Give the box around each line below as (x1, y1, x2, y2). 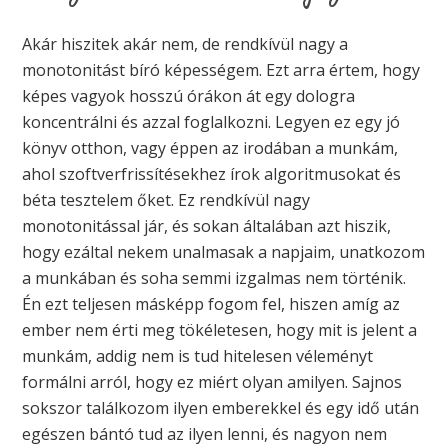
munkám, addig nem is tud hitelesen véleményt (22, 344, 374, 367)
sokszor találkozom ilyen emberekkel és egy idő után (22, 396, 420, 419)
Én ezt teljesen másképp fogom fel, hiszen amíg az (22, 292, 401, 315)
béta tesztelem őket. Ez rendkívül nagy (22, 188, 311, 211)
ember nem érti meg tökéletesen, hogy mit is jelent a (22, 318, 418, 341)
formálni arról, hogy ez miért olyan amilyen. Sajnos (22, 370, 403, 393)
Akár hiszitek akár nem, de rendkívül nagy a (22, 32, 349, 55)
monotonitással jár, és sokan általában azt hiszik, (22, 214, 392, 237)
